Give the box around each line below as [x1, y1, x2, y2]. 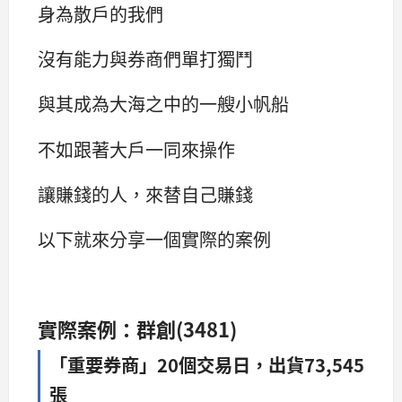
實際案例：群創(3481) [38, 314, 237, 343]
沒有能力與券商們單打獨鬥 [38, 46, 253, 73]
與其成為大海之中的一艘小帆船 [38, 91, 289, 118]
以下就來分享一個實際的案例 [38, 225, 271, 252]
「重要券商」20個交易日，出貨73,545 [49, 351, 364, 378]
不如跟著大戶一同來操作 [38, 135, 235, 162]
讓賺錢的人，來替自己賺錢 [38, 180, 253, 207]
